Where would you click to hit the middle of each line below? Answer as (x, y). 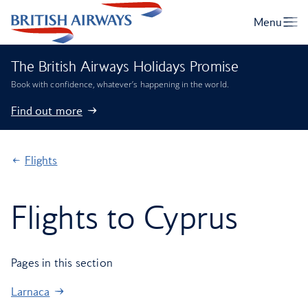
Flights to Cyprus (125, 217)
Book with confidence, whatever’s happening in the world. (120, 84)
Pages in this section (62, 263)
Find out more (47, 111)
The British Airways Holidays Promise (125, 66)
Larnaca (31, 291)
